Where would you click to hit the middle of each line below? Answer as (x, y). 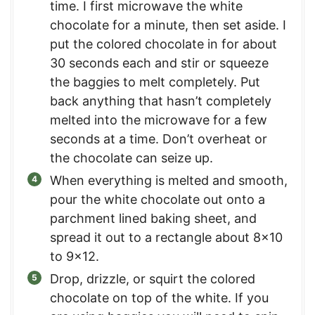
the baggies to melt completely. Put (155, 82)
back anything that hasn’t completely (161, 101)
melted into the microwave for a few (159, 120)
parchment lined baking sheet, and (153, 218)
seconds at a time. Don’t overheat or (159, 139)
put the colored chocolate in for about (163, 44)
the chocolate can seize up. (131, 157)
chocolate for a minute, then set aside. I (168, 25)
